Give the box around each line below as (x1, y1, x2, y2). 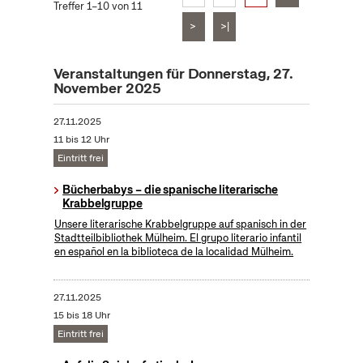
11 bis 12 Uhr (53, 133, 109, 147)
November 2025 (53, 79, 162, 98)
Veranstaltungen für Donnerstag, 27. (53, 64, 294, 83)
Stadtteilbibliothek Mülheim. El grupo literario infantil (54, 231, 302, 246)
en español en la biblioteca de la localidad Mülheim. (54, 245, 294, 259)
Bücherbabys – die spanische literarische (62, 182, 279, 198)
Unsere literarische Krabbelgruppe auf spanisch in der (54, 217, 307, 232)
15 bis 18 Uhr (53, 309, 110, 322)
